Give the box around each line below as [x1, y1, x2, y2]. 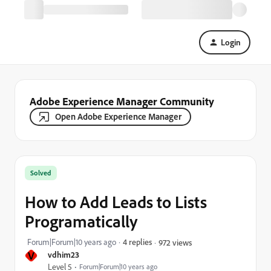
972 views [158, 237, 192, 247]
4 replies [123, 237, 152, 247]
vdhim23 [48, 249, 79, 260]
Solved [30, 168, 51, 177]
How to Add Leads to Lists [25, 191, 207, 212]
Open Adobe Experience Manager [55, 111, 181, 122]
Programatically [25, 211, 137, 232]
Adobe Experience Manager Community [30, 94, 214, 108]
